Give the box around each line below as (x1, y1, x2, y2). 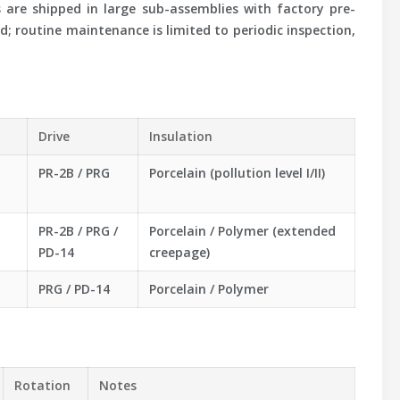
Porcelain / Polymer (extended (149, 222, 336, 239)
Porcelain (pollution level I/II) (149, 164, 325, 181)
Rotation (14, 377, 71, 394)
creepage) (149, 244, 210, 261)
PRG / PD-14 (38, 280, 110, 297)
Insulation (149, 128, 212, 145)
